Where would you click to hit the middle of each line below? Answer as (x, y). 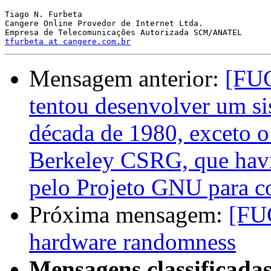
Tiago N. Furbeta (44, 15)
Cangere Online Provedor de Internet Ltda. (104, 24)
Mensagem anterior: (127, 79)
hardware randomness (132, 242)
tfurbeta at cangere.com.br (68, 42)
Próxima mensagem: (129, 215)
